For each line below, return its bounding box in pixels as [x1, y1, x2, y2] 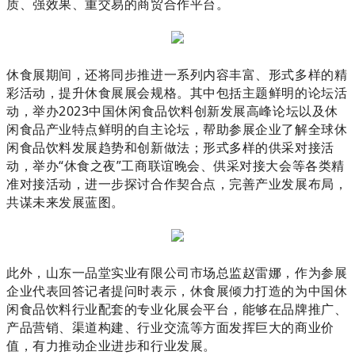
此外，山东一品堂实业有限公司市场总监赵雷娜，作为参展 [6, 263, 348, 281]
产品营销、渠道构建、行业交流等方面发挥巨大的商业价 [6, 318, 334, 336]
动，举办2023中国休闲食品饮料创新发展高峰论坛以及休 [6, 101, 338, 120]
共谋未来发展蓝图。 [6, 193, 124, 211]
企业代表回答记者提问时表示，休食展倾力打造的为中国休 [6, 281, 348, 300]
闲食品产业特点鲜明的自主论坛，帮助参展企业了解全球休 [6, 120, 348, 138]
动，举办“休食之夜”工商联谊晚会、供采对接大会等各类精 [6, 156, 345, 174]
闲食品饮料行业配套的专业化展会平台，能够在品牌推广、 [6, 300, 348, 318]
